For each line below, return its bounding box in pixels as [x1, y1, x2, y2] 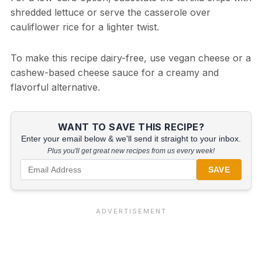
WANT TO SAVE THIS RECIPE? [58, 121, 204, 133]
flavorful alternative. [10, 81, 100, 94]
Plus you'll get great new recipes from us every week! [47, 147, 215, 156]
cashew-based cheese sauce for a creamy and [10, 67, 219, 79]
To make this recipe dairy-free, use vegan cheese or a [10, 52, 251, 64]
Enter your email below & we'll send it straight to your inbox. [21, 135, 241, 144]
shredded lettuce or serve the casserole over [10, 6, 211, 19]
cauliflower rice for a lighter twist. [10, 21, 159, 33]
